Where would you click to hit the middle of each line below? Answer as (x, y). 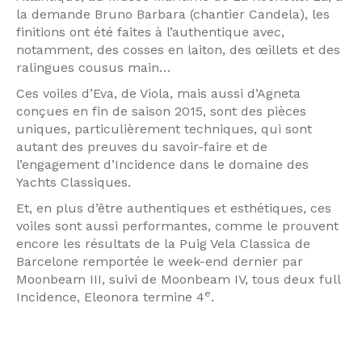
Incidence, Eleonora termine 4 (110, 297)
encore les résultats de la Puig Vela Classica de (163, 244)
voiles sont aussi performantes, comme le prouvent (177, 226)
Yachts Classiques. (74, 182)
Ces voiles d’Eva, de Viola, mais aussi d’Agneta (158, 93)
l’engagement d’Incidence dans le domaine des (162, 164)
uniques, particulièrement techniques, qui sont (164, 129)
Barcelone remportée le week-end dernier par (160, 261)
